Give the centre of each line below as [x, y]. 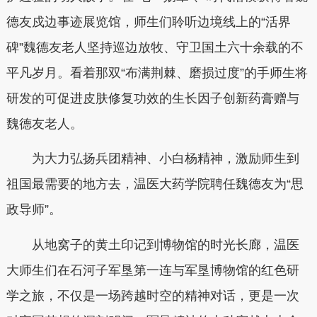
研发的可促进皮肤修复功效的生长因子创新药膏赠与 [152, 98]
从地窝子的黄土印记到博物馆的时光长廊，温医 [152, 244]
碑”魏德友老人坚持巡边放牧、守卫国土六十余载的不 [155, 47]
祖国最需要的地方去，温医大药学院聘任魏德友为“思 [155, 184]
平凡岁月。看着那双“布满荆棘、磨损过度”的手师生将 [157, 73]
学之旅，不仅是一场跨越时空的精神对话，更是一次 [152, 295]
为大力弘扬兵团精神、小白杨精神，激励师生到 [152, 159]
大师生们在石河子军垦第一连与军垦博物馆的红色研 [152, 270]
